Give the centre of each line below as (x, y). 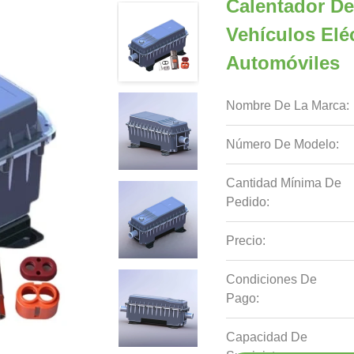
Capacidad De (267, 337)
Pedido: (248, 202)
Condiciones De (272, 279)
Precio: (246, 241)
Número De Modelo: (283, 144)
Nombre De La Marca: (288, 105)
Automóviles (283, 63)
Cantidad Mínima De (284, 183)
